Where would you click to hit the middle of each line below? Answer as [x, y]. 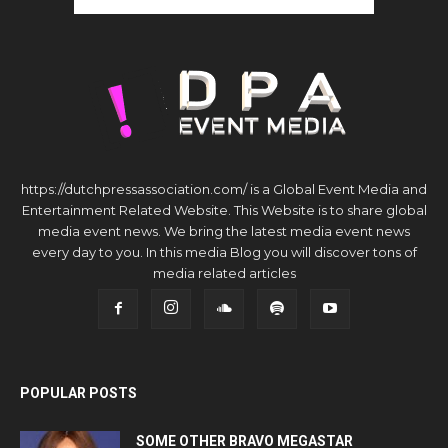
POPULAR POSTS [78, 392]
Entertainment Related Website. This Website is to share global [224, 209]
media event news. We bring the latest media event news [224, 230]
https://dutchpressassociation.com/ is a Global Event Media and [224, 188]
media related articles [224, 272]
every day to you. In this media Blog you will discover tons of [224, 251]
